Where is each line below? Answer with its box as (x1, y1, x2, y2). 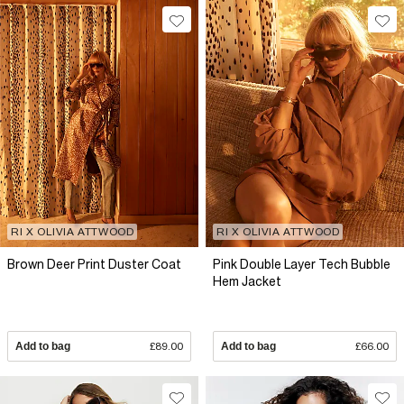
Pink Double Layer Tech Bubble (213, 257, 390, 272)
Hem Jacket (213, 274, 281, 289)
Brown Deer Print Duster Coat (7, 257, 181, 272)
